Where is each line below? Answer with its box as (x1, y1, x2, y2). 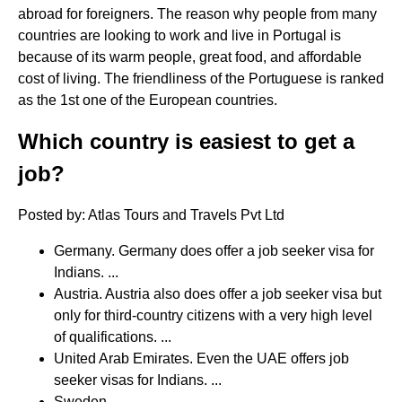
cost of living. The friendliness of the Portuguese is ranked (18, 71, 384, 86)
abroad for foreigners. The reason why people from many (18, 6, 377, 22)
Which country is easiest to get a (18, 129, 354, 153)
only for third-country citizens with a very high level (54, 308, 372, 323)
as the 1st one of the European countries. (18, 92, 277, 108)
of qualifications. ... (54, 329, 171, 345)
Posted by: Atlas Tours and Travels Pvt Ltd (18, 207, 284, 223)
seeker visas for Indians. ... (54, 372, 222, 388)
